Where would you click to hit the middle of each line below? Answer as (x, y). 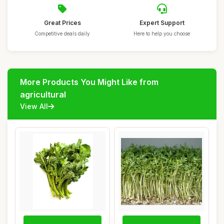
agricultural (43, 94)
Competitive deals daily (62, 33)
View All (34, 106)
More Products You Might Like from (89, 82)
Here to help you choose (162, 33)
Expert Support (162, 23)
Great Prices (62, 23)
